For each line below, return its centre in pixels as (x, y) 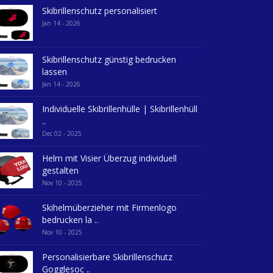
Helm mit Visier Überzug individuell (109, 158)
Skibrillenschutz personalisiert (100, 10)
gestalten (60, 170)
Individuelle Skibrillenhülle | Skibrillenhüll (120, 108)
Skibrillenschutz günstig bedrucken (109, 59)
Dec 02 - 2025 (62, 133)
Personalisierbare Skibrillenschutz (107, 257)
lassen (55, 71)
